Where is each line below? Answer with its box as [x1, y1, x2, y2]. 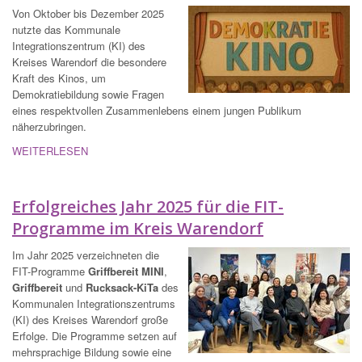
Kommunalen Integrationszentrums [12, 296, 175, 312]
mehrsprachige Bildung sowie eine [12, 344, 171, 360]
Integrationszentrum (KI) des [12, 38, 145, 54]
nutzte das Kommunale [12, 22, 120, 38]
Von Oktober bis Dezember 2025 [12, 6, 164, 22]
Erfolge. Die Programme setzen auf [12, 328, 177, 344]
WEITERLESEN [12, 143, 88, 159]
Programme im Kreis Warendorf [12, 217, 263, 240]
